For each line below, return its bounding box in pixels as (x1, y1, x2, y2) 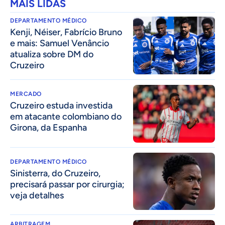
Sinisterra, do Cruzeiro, (10, 167, 100, 179)
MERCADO (10, 90, 42, 98)
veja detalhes (10, 189, 64, 201)
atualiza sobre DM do (10, 49, 93, 60)
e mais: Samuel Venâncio (10, 38, 109, 49)
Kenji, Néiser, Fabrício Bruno (10, 27, 122, 38)
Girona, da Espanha (10, 122, 87, 134)
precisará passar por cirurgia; (10, 178, 125, 190)
